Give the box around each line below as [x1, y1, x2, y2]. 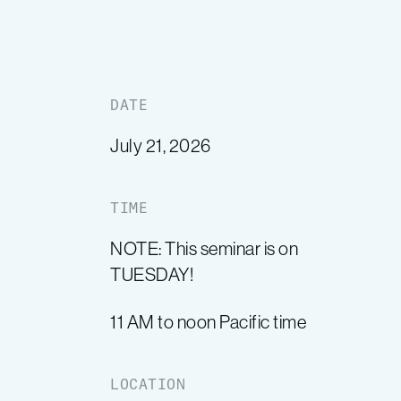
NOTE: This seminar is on [110, 237, 299, 260]
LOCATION [110, 375, 186, 393]
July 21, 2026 [110, 134, 211, 157]
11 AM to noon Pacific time [110, 311, 307, 333]
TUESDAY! [110, 263, 194, 286]
